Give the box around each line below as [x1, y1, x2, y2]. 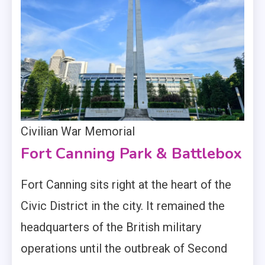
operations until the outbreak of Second [21, 241, 227, 256]
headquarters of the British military [21, 219, 201, 234]
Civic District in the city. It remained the [21, 198, 225, 213]
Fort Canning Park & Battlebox [21, 143, 242, 164]
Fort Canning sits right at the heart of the [21, 177, 231, 192]
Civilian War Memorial [21, 124, 135, 138]
